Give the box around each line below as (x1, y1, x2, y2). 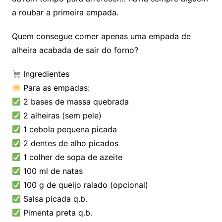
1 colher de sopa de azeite (21, 152, 123, 162)
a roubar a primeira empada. (11, 7, 118, 17)
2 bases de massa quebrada (21, 97, 129, 107)
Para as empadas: (21, 83, 90, 93)
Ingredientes (21, 69, 70, 79)
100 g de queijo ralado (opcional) (21, 180, 149, 190)
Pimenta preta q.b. (21, 208, 93, 218)
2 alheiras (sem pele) (21, 111, 102, 120)
